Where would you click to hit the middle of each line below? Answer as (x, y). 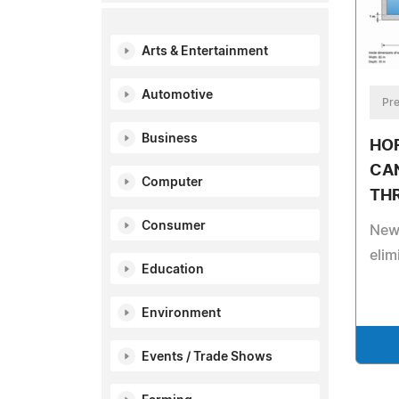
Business (170, 139)
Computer (172, 183)
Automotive (177, 95)
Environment (181, 313)
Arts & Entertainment (205, 52)
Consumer (174, 226)
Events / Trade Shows (207, 357)
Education (173, 270)
